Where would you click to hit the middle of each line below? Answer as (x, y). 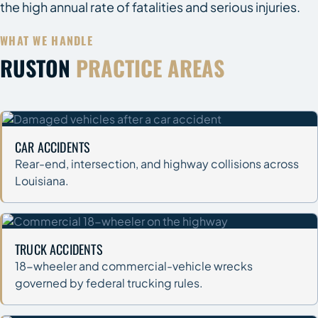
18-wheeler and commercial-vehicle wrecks (134, 265)
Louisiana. (42, 180)
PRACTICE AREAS (150, 67)
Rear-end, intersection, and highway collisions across (157, 163)
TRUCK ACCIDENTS (59, 249)
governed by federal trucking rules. (109, 283)
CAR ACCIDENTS (53, 147)
